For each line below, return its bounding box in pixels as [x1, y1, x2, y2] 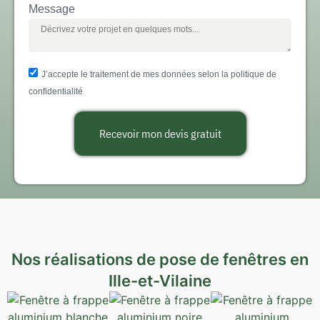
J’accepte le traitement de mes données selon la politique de [41, 69, 276, 79]
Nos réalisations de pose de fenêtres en [11, 250, 309, 269]
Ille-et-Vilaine [109, 271, 211, 291]
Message [29, 3, 75, 16]
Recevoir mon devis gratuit [99, 126, 221, 141]
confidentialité [29, 86, 83, 96]
